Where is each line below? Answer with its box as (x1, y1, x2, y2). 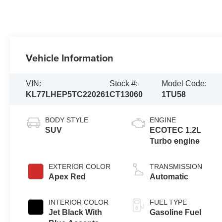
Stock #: (110, 79, 138, 88)
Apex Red (49, 172, 86, 181)
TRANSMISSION (150, 163, 203, 171)
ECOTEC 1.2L (150, 126, 202, 135)
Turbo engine (150, 137, 200, 146)
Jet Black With (49, 208, 103, 217)
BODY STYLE (45, 116, 89, 124)
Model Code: (162, 79, 207, 88)
